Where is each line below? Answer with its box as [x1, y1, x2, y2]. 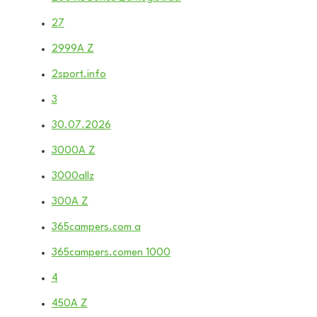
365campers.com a [51, 221, 141, 233]
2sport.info [51, 69, 106, 80]
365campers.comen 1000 [51, 247, 171, 258]
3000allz [51, 171, 94, 182]
